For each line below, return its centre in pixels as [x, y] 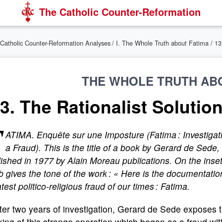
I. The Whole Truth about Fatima [162, 43]
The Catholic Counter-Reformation [120, 12]
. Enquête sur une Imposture [88, 135]
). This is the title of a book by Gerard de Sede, [128, 147]
